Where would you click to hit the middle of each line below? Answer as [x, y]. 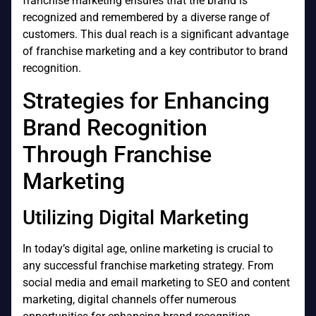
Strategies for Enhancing [146, 101]
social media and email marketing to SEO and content [156, 282]
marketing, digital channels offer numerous [129, 299]
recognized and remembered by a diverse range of [146, 18]
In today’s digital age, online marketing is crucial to [148, 248]
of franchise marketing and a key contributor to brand [155, 51]
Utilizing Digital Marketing [136, 217]
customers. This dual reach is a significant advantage [156, 35]
